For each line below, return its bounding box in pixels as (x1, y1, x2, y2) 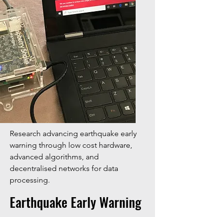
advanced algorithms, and (10, 152, 99, 161)
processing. (10, 175, 50, 185)
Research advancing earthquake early (10, 129, 137, 138)
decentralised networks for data (10, 164, 118, 173)
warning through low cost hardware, (10, 140, 132, 150)
